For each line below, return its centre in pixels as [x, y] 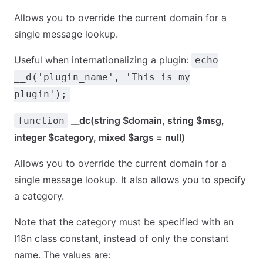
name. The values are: [62, 255]
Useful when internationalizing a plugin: [103, 60]
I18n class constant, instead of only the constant [122, 238]
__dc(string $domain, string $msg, [148, 120]
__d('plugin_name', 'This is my [102, 77]
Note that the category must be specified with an [124, 222]
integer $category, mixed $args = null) [100, 137]
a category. [39, 196]
